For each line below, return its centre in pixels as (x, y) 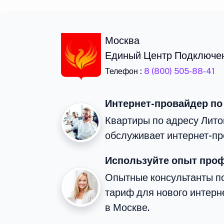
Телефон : (124, 71)
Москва (122, 41)
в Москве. (127, 208)
